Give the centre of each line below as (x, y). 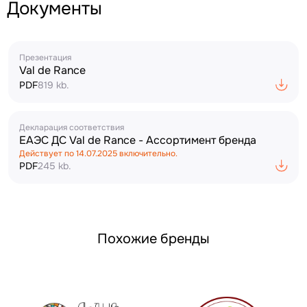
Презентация (45, 58)
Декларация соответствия (72, 127)
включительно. (147, 153)
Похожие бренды (153, 239)
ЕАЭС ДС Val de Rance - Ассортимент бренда (138, 140)
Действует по (48, 153)
